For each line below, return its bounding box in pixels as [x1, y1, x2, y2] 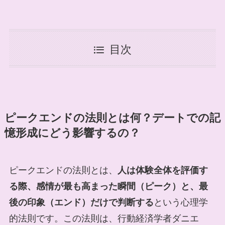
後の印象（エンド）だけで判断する [9, 197, 154, 208]
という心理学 [153, 197, 208, 208]
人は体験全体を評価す [117, 165, 208, 176]
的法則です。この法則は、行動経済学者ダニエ [9, 213, 199, 224]
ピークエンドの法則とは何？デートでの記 [4, 112, 220, 125]
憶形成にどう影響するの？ [4, 127, 140, 140]
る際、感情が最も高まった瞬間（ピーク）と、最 [9, 181, 208, 192]
